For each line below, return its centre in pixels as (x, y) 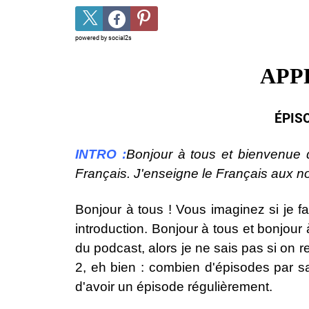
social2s (120, 38)
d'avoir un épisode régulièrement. (174, 287)
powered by (92, 38)
